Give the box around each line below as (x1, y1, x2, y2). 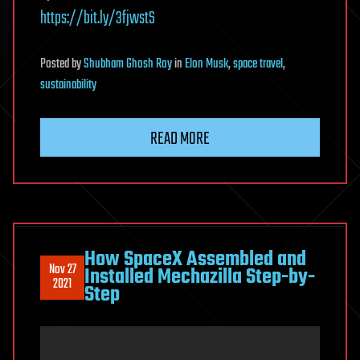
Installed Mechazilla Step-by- (84, 261, 315, 294)
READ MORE (150, 125, 210, 153)
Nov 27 (48, 260, 76, 281)
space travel (233, 54, 283, 76)
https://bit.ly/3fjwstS (40, 5, 155, 33)
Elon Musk (185, 54, 228, 76)
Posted (40, 54, 72, 76)
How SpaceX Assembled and (84, 243, 306, 276)
